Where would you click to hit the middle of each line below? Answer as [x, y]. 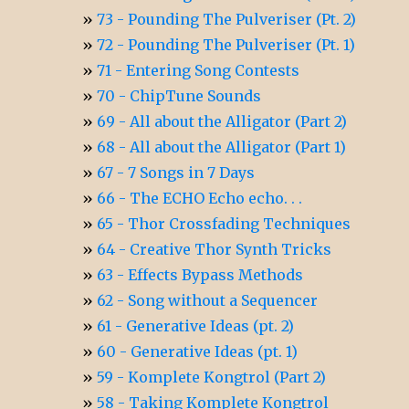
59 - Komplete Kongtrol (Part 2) [212, 377]
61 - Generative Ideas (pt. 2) [196, 325]
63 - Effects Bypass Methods [200, 274]
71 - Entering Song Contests [199, 70]
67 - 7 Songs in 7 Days [176, 172]
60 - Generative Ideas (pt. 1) [198, 351]
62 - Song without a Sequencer [208, 300]
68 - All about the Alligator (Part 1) [222, 147]
